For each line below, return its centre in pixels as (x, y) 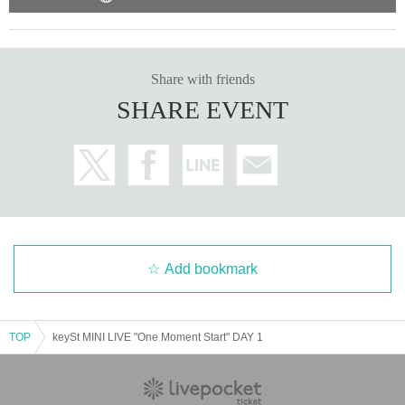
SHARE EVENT (202, 109)
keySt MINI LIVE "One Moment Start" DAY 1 (158, 337)
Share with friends (202, 79)
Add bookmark (211, 268)
